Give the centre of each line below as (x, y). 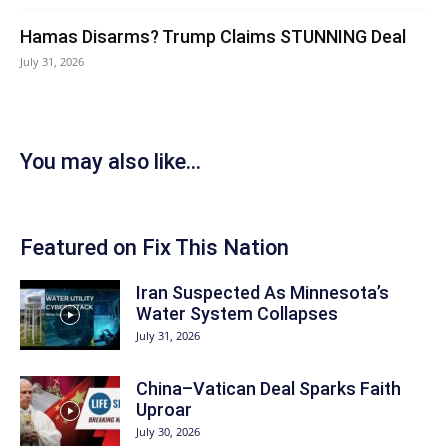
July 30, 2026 (168, 431)
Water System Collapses (237, 313)
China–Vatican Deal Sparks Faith (268, 388)
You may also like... (110, 161)
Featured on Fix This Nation (154, 247)
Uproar (164, 409)
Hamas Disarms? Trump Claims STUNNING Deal (213, 36)
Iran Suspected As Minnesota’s (262, 292)
